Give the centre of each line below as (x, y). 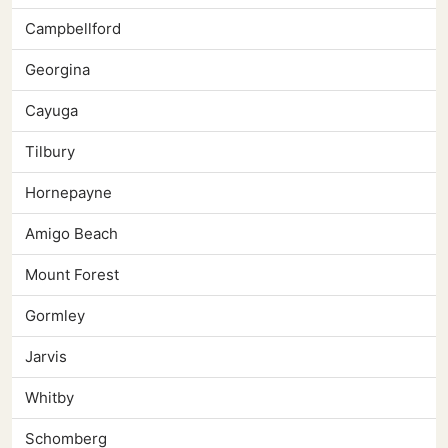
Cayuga (51, 111)
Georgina (57, 70)
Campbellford (73, 29)
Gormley (55, 316)
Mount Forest (72, 275)
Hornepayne (68, 193)
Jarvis (46, 357)
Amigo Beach (71, 234)
